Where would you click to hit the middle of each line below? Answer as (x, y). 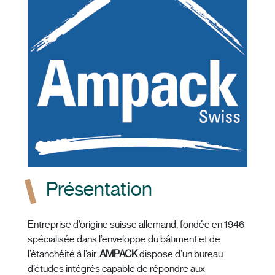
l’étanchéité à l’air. (64, 254)
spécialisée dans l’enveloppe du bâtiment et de (124, 240)
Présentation (99, 189)
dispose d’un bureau (180, 254)
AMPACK (118, 254)
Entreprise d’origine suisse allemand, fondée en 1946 (136, 225)
